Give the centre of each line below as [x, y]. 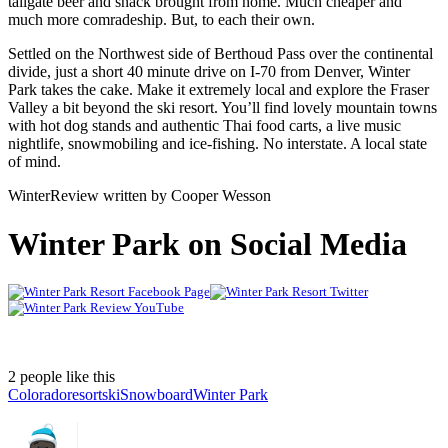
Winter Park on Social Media [207, 243]
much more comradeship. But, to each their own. [161, 19]
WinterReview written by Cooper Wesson [139, 195]
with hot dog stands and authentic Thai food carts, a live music [204, 125]
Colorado [37, 395]
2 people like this [61, 377]
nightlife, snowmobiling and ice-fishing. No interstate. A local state [217, 143]
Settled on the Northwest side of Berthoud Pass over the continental [220, 53]
